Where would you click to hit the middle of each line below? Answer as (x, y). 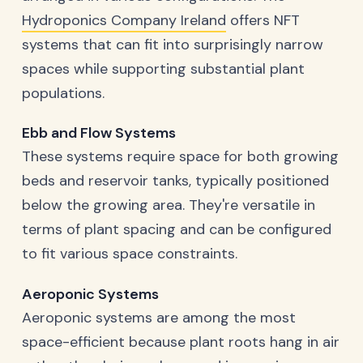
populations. (63, 93)
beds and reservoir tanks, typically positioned (175, 181)
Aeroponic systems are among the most (159, 318)
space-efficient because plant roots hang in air (181, 342)
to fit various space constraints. (130, 254)
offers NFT (263, 20)
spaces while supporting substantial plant (163, 68)
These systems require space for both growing (180, 157)
